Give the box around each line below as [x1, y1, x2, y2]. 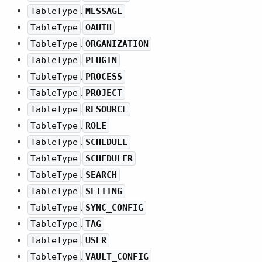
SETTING [85, 186, 122, 196]
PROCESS [85, 71, 122, 82]
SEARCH [85, 170, 117, 180]
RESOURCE [85, 104, 127, 115]
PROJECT [85, 88, 122, 98]
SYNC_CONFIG [85, 202, 143, 213]
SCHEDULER [85, 153, 133, 164]
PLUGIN [85, 55, 117, 65]
